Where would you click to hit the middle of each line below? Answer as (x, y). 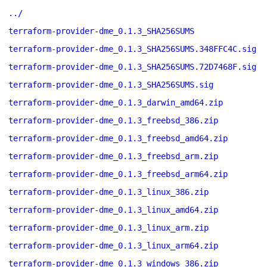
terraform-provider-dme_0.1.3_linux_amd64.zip (113, 210)
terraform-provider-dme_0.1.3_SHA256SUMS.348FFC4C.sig (132, 49)
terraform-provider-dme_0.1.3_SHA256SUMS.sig (111, 85)
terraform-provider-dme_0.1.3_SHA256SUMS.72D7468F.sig (132, 67)
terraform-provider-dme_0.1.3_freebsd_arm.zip (113, 156)
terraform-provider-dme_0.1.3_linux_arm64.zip (113, 246)
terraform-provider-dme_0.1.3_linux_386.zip (108, 192)
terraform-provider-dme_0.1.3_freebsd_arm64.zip (118, 174)
